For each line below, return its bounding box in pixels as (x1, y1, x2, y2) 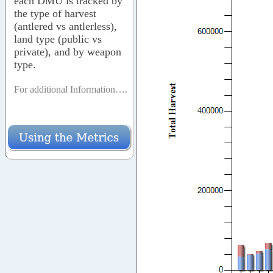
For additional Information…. (14, 83, 127, 94)
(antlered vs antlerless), (14, 19, 117, 32)
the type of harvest (14, 7, 96, 19)
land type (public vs (14, 32, 102, 45)
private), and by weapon (14, 45, 121, 58)
